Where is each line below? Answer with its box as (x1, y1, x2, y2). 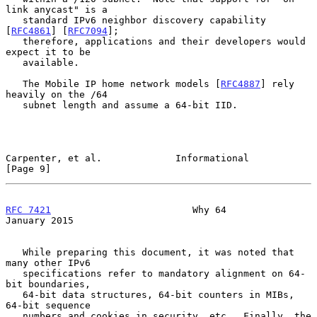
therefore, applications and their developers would (6, 35, 23, 47)
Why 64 (51, 204, 226, 215)
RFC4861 (11, 25, 51, 36)
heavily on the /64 (6, 88, 108, 100)
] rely (260, 78, 294, 89)
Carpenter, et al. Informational (6, 152, 249, 163)
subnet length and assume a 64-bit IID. (6, 99, 23, 110)
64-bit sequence (6, 299, 91, 311)
